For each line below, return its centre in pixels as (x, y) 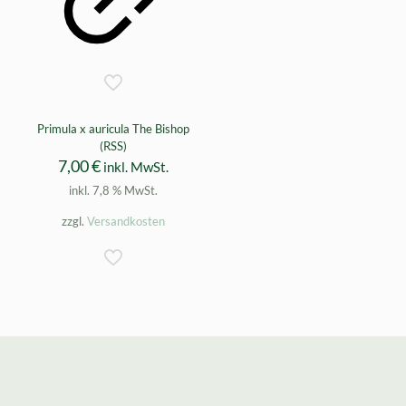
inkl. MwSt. (135, 167)
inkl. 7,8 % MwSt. (113, 191)
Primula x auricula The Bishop (113, 129)
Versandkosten (126, 222)
